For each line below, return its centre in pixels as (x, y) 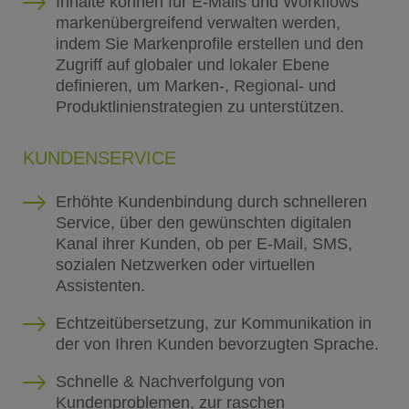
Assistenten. (100, 285)
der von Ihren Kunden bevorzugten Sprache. (217, 344)
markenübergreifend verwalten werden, (198, 22)
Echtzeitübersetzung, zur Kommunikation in (213, 323)
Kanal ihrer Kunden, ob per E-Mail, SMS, (204, 243)
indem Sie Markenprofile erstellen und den (209, 43)
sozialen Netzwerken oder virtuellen (185, 264)
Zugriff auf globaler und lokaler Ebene (192, 64)
